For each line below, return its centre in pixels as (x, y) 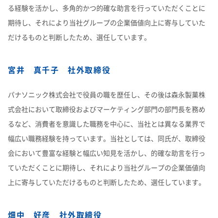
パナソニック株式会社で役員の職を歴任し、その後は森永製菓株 (107, 94)
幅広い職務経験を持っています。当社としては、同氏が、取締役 (107, 138)
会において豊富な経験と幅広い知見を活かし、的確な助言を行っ (107, 153)
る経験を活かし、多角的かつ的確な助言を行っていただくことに (107, 8)
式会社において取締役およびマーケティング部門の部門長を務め (107, 109)
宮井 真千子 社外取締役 (59, 70)
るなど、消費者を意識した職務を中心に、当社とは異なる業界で (107, 124)
